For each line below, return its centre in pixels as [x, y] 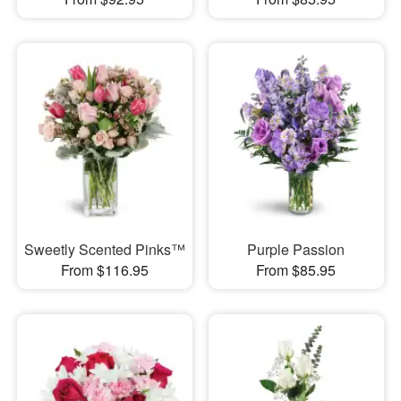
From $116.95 [104, 270]
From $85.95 [296, 270]
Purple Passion [296, 250]
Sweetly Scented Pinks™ [104, 250]
